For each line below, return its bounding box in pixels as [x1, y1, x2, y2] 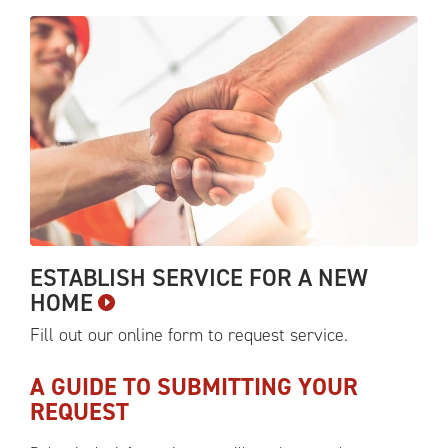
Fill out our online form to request [30, 323, 290, 347]
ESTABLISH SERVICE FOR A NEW [30, 262, 368, 294]
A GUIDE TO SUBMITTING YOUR [30, 371, 358, 403]
